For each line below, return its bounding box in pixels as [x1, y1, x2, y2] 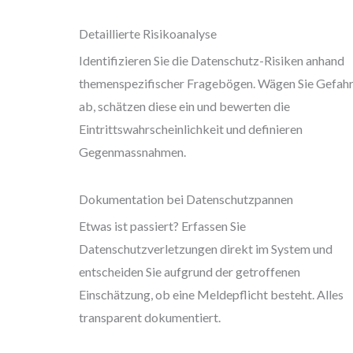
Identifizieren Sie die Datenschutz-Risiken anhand [79, 53, 344, 69]
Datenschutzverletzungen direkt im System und [79, 241, 333, 257]
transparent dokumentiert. [79, 310, 221, 325]
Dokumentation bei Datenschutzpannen [79, 191, 293, 207]
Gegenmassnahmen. [79, 144, 186, 160]
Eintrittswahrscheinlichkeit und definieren [79, 121, 303, 137]
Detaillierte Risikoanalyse [79, 26, 217, 42]
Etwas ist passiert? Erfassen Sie [79, 218, 246, 234]
